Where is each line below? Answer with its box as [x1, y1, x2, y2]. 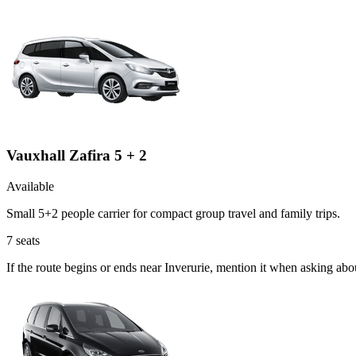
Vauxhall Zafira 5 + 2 [6, 147, 147, 164]
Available [6, 180, 54, 194]
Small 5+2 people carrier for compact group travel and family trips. [6, 207, 340, 221]
